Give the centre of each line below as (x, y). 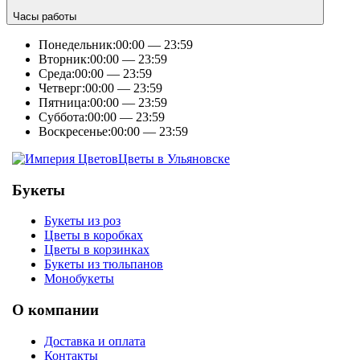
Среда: (57, 73)
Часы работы (45, 16)
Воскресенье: (75, 131)
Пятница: (64, 102)
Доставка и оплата (95, 341)
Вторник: (64, 59)
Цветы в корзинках (97, 250)
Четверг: (62, 88)
